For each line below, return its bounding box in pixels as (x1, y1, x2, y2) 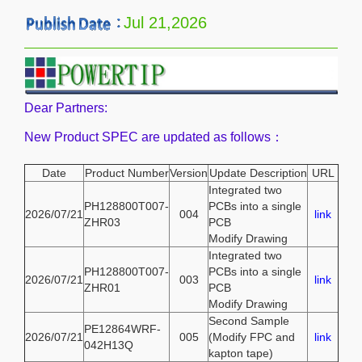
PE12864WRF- (84, 322, 161, 335)
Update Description (208, 166, 307, 179)
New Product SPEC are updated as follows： (24, 129, 284, 144)
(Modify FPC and (208, 330, 295, 343)
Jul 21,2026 (124, 13, 207, 32)
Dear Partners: (24, 100, 107, 115)
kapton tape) (208, 346, 273, 360)
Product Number (84, 166, 169, 179)
